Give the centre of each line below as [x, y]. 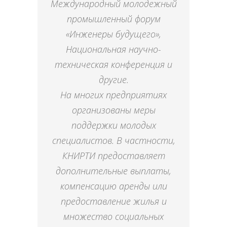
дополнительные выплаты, [113, 171]
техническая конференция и [113, 65]
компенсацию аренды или [113, 186]
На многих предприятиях [113, 95]
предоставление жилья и [113, 201]
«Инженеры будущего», [113, 34]
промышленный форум [113, 19]
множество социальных [113, 217]
